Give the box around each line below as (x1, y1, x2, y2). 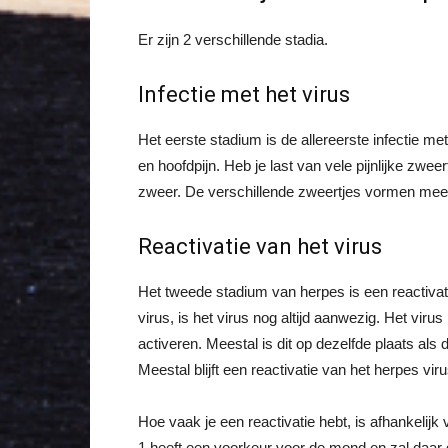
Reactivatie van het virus (138, 234, 382, 259)
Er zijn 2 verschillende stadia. (138, 31, 328, 48)
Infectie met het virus (138, 82, 350, 107)
